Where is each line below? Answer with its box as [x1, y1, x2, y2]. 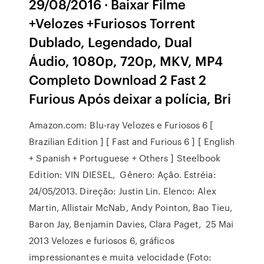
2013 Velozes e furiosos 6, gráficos [29, 234, 174, 247]
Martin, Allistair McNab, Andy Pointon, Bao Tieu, [29, 201, 233, 214]
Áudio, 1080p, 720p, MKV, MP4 [29, 51, 223, 70]
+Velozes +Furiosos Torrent [29, 14, 196, 32]
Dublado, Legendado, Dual [29, 32, 193, 51]
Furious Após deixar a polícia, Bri [29, 89, 232, 107]
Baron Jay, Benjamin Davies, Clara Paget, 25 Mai [29, 217, 234, 230]
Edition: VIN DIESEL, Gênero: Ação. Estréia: [29, 168, 216, 181]
